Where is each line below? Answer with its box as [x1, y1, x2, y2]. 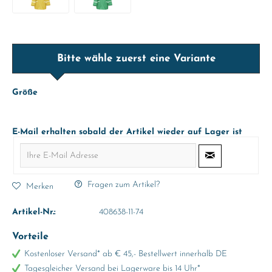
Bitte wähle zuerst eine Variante [56, 53, 216, 64]
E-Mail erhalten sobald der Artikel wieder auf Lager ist [12, 127, 242, 137]
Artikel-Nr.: [12, 208, 56, 217]
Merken [26, 182, 53, 191]
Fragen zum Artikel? [85, 180, 160, 189]
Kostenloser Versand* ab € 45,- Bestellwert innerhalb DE [24, 250, 227, 259]
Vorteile [12, 232, 49, 242]
